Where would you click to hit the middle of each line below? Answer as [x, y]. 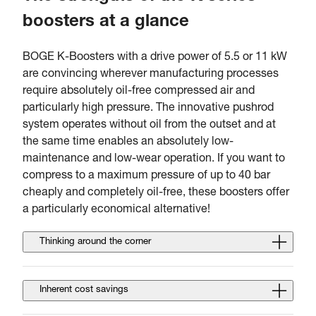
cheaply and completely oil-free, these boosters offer [156, 193]
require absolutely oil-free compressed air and [139, 91]
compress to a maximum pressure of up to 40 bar [146, 176]
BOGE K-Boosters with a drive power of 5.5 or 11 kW [155, 57]
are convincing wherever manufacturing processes [151, 74]
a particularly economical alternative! [116, 210]
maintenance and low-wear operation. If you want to [154, 159]
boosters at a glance [106, 22]
